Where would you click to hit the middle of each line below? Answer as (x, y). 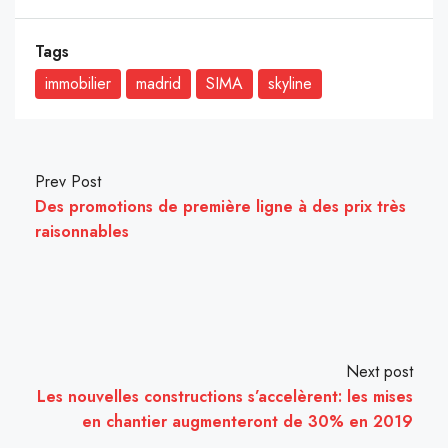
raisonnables (82, 232)
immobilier (78, 84)
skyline (290, 84)
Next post (379, 372)
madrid (158, 84)
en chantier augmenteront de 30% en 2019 (247, 422)
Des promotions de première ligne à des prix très (220, 207)
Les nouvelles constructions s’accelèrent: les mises (225, 397)
